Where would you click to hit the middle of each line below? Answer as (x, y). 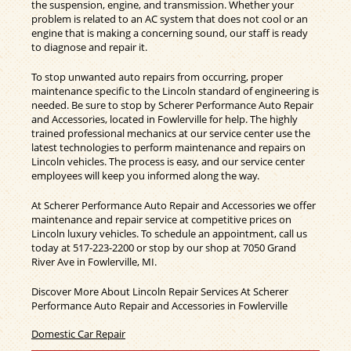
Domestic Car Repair (78, 334)
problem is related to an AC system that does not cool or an (170, 19)
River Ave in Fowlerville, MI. (94, 262)
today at (52, 248)
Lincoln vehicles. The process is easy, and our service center (168, 162)
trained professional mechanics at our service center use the (171, 134)
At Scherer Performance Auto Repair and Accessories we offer (174, 206)
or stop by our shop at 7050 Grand (215, 248)
